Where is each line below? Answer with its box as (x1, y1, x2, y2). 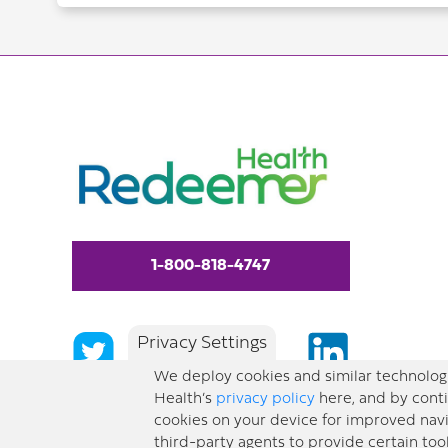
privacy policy (215, 391, 315, 407)
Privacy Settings (136, 334, 267, 354)
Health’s (153, 391, 216, 407)
